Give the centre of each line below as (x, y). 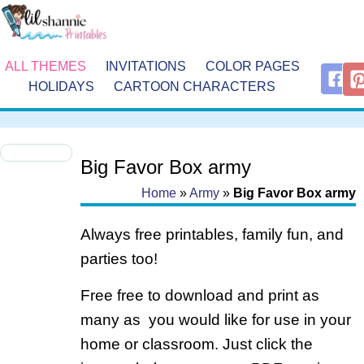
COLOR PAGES (252, 66)
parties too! (119, 259)
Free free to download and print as (199, 295)
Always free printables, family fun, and (212, 235)
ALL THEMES (45, 66)
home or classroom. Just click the (196, 344)
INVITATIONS (145, 66)
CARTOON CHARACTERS (195, 86)
